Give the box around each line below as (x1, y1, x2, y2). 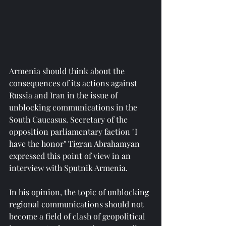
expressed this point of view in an (9, 150, 133, 161)
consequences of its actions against (9, 77, 139, 88)
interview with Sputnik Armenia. (9, 162, 128, 173)
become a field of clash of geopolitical (9, 210, 147, 221)
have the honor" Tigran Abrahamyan (9, 138, 142, 149)
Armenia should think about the (9, 65, 127, 76)
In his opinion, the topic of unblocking (9, 186, 151, 197)
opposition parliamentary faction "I (9, 126, 139, 137)
